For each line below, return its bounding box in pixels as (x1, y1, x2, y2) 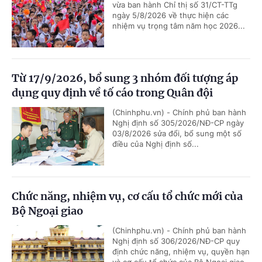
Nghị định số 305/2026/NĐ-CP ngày (112, 118, 244, 128)
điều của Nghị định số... (112, 139, 199, 149)
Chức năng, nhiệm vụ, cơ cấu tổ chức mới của (12, 189, 243, 204)
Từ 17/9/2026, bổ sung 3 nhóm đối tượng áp (12, 71, 238, 85)
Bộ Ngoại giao (12, 204, 83, 218)
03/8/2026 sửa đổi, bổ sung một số (112, 129, 242, 139)
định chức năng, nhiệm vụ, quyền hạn (112, 247, 250, 257)
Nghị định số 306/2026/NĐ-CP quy (112, 236, 240, 246)
